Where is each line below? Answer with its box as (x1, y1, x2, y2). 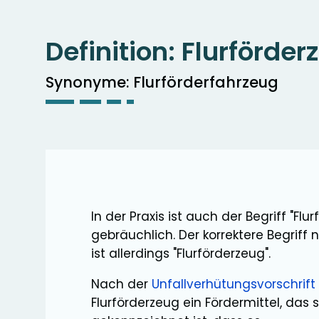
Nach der (91, 276, 152, 293)
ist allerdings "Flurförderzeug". (91, 245, 271, 262)
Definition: (46, 33, 182, 70)
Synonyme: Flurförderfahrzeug (46, 72, 278, 93)
